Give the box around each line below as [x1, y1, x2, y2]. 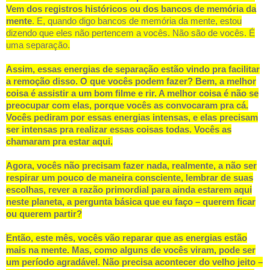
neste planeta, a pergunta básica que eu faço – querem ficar [6, 196, 256, 207]
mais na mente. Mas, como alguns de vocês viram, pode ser [6, 245, 256, 256]
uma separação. [6, 40, 70, 51]
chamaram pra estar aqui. [6, 136, 113, 147]
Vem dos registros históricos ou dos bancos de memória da [6, 4, 256, 14]
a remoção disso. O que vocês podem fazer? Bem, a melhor [6, 76, 256, 87]
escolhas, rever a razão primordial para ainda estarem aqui [6, 184, 252, 195]
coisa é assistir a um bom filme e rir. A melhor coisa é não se [6, 88, 259, 99]
